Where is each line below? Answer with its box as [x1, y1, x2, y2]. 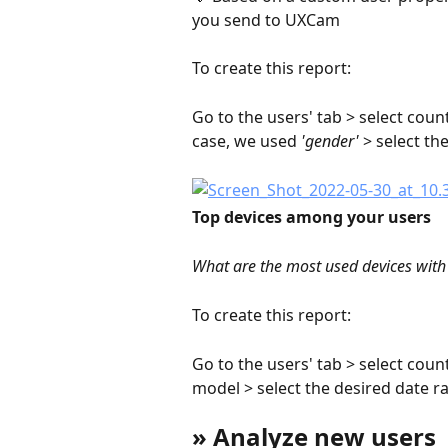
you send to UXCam [192, 8, 340, 31]
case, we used [192, 130, 301, 153]
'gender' [301, 130, 359, 153]
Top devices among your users [192, 205, 431, 228]
